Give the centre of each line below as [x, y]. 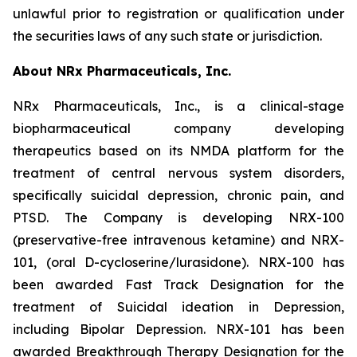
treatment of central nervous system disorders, [178, 173]
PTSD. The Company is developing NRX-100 [178, 218]
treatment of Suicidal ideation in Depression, [178, 307]
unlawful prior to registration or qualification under [178, 14]
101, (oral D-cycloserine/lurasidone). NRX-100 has [178, 262]
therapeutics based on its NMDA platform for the [178, 151]
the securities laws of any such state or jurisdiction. [167, 36]
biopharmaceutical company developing [178, 128]
